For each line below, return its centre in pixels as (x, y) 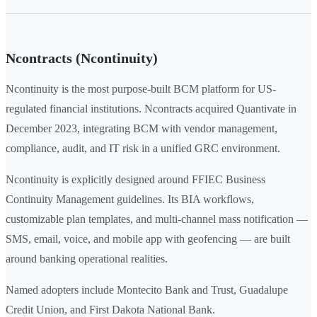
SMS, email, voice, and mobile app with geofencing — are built (148, 239)
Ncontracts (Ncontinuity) (82, 58)
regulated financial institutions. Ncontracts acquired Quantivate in (151, 109)
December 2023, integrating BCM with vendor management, (142, 129)
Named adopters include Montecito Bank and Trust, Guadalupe (147, 290)
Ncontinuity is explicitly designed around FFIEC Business (136, 180)
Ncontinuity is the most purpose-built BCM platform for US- (141, 89)
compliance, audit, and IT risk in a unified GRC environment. (143, 149)
